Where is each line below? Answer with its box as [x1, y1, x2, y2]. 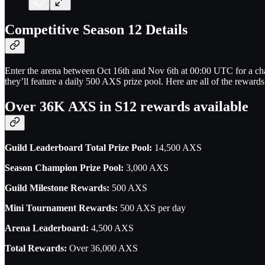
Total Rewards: [5, 243, 67, 254]
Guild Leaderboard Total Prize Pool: [5, 143, 152, 153]
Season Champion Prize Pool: [5, 163, 124, 173]
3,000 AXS [124, 163, 169, 173]
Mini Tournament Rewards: [5, 203, 118, 214]
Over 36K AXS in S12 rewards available [5, 99, 248, 115]
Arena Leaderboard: [5, 223, 89, 234]
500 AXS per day [118, 203, 186, 214]
